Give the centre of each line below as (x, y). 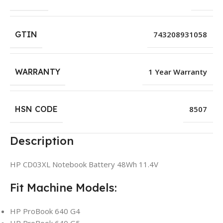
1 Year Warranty (178, 72)
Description (42, 141)
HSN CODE (36, 109)
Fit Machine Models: (63, 188)
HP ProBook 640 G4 (45, 211)
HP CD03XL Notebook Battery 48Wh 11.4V (84, 165)
